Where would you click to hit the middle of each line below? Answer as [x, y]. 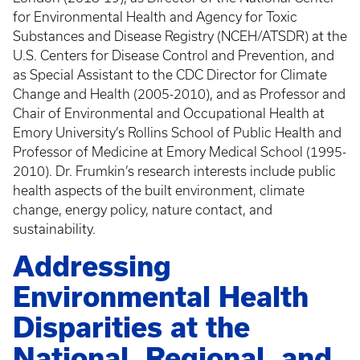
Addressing [92, 266]
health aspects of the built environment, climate [159, 190]
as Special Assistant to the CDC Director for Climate [170, 75]
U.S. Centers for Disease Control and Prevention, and [174, 55]
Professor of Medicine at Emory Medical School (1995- [180, 152]
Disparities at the [131, 327]
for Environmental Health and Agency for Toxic [155, 17]
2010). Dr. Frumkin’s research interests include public [174, 171]
